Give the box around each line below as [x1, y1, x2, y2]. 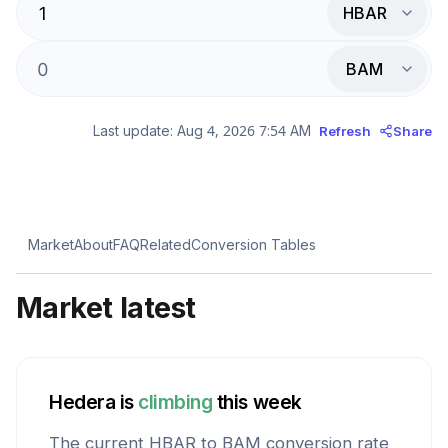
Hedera [49, 390, 116, 414]
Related [140, 236, 191, 253]
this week [216, 390, 302, 414]
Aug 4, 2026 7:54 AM [177, 122, 311, 139]
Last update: [93, 122, 173, 139]
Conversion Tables [191, 236, 316, 253]
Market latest [16, 290, 196, 325]
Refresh [319, 122, 371, 139]
